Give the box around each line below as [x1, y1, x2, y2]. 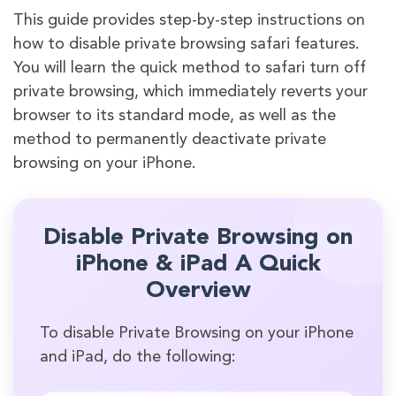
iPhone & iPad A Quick [75, 252, 321, 276]
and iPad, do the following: [40, 348, 236, 365]
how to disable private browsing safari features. [13, 35, 360, 52]
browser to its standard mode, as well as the [13, 107, 336, 124]
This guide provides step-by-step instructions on [13, 11, 365, 28]
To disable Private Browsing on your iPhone [40, 324, 354, 341]
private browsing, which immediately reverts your [13, 83, 368, 100]
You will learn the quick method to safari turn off [13, 59, 366, 76]
